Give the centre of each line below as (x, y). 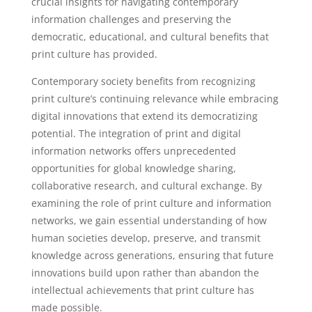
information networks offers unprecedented (133, 151)
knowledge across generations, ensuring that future (152, 255)
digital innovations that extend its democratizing (144, 116)
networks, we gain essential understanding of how (149, 220)
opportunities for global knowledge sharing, (133, 168)
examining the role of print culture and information (151, 203)
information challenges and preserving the (131, 19)
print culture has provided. (94, 54)
